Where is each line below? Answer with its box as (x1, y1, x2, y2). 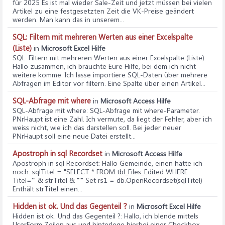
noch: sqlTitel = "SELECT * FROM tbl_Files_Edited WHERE (13, 167, 188, 176)
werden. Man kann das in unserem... (13, 15, 124, 24)
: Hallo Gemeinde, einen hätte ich (98, 158, 202, 168)
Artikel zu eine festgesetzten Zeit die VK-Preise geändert (13, 6, 194, 16)
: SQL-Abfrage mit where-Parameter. (86, 105, 200, 115)
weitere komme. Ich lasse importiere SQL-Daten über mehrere (13, 70, 207, 79)
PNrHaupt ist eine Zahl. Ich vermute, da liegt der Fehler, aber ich (13, 114, 212, 124)
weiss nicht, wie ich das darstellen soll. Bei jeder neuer (13, 123, 181, 132)
